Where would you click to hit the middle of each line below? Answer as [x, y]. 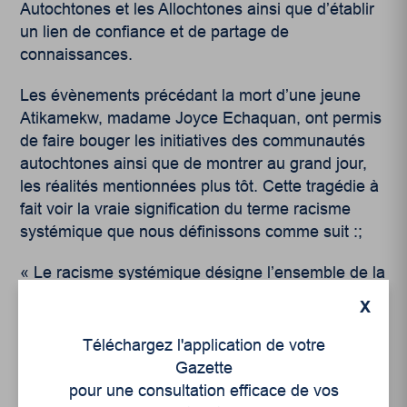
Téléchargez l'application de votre [203, 345]
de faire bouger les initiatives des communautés [193, 141]
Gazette [203, 368]
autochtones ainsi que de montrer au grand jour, [194, 164]
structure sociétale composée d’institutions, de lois [202, 296]
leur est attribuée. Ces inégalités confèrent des [189, 387]
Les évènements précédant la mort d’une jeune [191, 96]
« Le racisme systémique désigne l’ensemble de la [203, 273]
